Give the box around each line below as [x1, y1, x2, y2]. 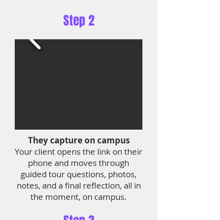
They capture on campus [27, 135, 130, 146]
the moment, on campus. [30, 191, 127, 202]
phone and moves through [28, 157, 129, 168]
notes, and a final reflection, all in [16, 180, 141, 191]
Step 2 [63, 12, 94, 29]
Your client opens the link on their [15, 146, 142, 157]
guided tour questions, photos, [21, 168, 137, 180]
